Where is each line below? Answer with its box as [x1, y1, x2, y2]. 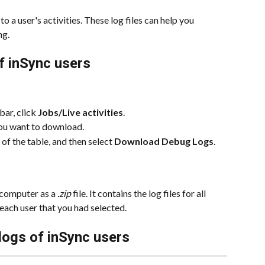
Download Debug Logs [114, 135, 214, 147]
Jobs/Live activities [38, 106, 123, 118]
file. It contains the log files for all [71, 188, 208, 199]
